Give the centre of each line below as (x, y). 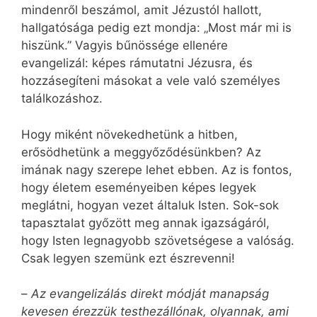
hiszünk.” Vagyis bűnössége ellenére (125, 46)
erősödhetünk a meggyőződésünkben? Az (141, 152)
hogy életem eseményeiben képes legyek (139, 187)
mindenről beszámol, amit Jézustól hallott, (142, 10)
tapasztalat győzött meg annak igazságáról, (145, 223)
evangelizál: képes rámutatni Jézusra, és (137, 63)
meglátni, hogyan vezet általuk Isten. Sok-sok (150, 205)
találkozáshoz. (62, 99)
